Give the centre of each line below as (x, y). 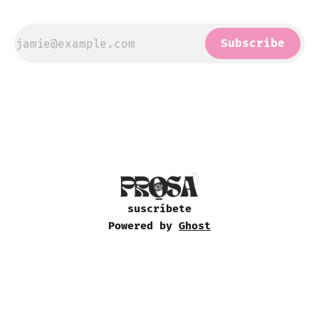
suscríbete (159, 209)
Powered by (143, 226)
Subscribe (253, 43)
